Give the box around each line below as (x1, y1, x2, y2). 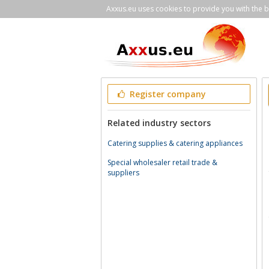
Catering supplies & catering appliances (107, 138, 243, 148)
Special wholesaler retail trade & (107, 157, 217, 168)
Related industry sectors (107, 117, 211, 128)
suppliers (107, 168, 139, 178)
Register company (127, 88, 206, 100)
